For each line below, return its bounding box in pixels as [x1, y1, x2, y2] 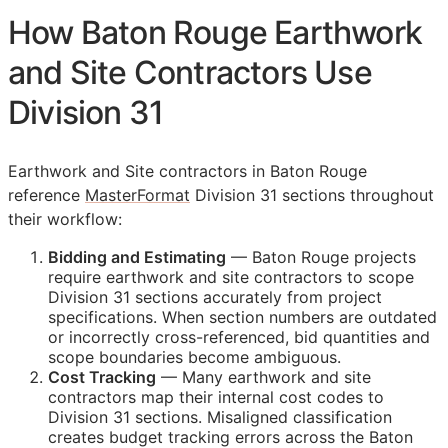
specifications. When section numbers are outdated [48, 307, 437, 328]
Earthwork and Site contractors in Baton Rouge [8, 161, 367, 182]
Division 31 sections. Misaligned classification [48, 407, 392, 428]
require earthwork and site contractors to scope [48, 267, 414, 288]
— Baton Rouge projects [226, 247, 416, 268]
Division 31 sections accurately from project [48, 287, 382, 308]
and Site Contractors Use [8, 52, 372, 92]
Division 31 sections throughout [190, 185, 434, 206]
